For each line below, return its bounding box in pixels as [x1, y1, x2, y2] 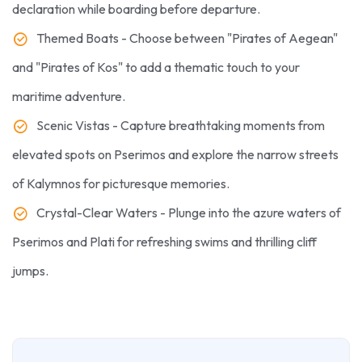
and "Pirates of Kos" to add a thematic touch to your [12, 59, 300, 76]
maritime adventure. [12, 88, 125, 105]
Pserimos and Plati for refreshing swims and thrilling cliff [12, 234, 317, 250]
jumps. [12, 263, 48, 280]
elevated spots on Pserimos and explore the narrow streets [12, 146, 339, 163]
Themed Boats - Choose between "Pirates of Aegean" [36, 30, 338, 47]
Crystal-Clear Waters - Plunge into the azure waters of [36, 204, 341, 221]
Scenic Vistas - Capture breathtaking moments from [36, 117, 325, 134]
